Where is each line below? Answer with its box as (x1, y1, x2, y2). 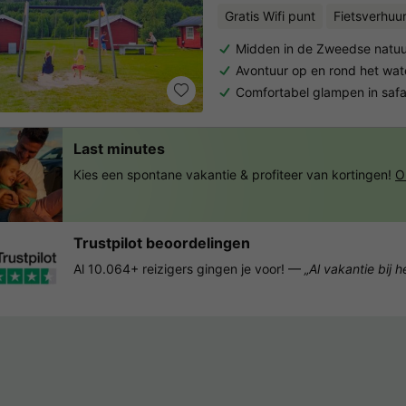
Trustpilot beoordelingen (73, 233, 250, 252)
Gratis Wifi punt (225, 7, 315, 24)
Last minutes (73, 139, 165, 158)
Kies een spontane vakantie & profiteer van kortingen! (73, 166, 391, 182)
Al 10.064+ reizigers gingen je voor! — (73, 260, 304, 276)
